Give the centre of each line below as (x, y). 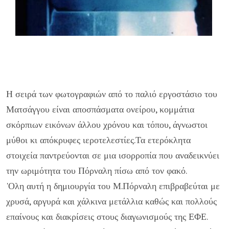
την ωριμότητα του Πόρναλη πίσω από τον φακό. (97, 170)
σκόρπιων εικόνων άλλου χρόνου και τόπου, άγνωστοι (107, 124)
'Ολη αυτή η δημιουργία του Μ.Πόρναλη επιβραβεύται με (113, 186)
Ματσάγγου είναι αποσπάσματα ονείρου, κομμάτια (100, 109)
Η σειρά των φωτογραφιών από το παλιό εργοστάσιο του (112, 94)
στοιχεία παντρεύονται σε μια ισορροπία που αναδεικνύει (113, 155)
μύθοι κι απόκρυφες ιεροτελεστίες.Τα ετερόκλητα (98, 140)
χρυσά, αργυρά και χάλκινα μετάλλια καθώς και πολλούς (111, 201)
